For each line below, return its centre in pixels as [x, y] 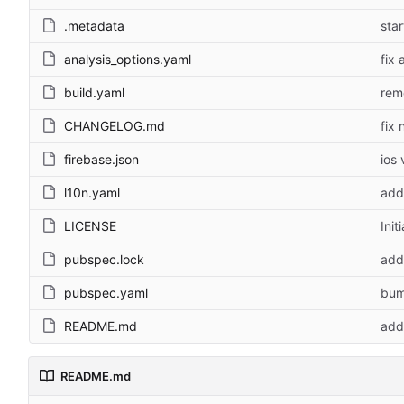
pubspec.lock [104, 259]
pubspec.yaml [106, 292]
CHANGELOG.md [115, 125]
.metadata [94, 25]
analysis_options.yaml [128, 59]
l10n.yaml [92, 192]
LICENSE [90, 225]
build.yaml [94, 92]
